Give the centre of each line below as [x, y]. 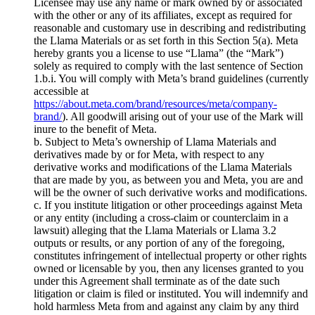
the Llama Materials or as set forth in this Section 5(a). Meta [166, 40]
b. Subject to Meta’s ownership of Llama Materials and [155, 141]
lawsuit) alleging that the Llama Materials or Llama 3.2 [155, 230]
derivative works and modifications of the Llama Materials [163, 167]
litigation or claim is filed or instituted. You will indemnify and [171, 293]
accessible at [61, 91]
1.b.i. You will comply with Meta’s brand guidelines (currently [171, 78]
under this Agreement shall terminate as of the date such [157, 281]
